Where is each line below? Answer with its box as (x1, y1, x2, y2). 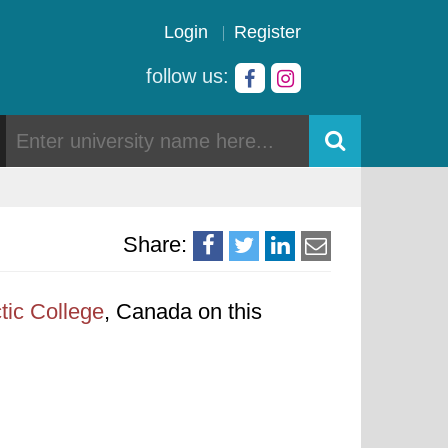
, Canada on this (104, 299, 262, 324)
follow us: (146, 65, 235, 87)
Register (234, 22, 301, 42)
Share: (123, 232, 187, 257)
